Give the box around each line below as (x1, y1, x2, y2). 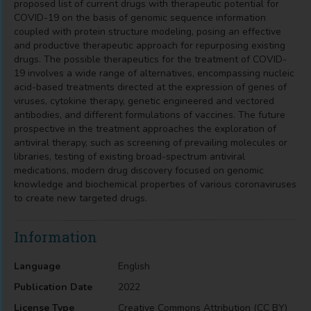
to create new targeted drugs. (14, 192, 147, 205)
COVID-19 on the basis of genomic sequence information (14, 11, 266, 24)
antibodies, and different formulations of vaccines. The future (14, 108, 285, 121)
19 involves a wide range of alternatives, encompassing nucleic (14, 67, 294, 80)
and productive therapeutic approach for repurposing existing (14, 39, 285, 52)
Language (14, 260, 60, 273)
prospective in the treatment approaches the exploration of (14, 122, 276, 135)
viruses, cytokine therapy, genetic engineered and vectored (14, 94, 274, 108)
